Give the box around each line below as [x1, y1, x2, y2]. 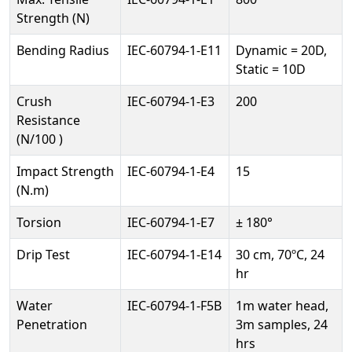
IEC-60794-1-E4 [127, 163, 214, 180]
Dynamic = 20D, [236, 42, 327, 59]
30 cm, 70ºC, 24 [236, 246, 324, 263]
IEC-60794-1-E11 [127, 42, 222, 59]
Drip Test [16, 246, 70, 263]
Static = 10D [236, 60, 306, 78]
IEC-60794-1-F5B [127, 297, 222, 314]
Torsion [16, 214, 61, 231]
